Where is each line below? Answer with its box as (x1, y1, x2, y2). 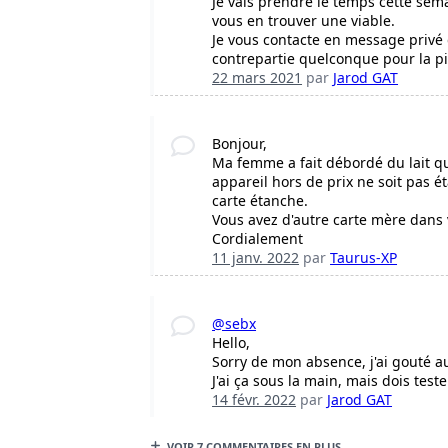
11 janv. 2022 (212, 248, 300, 268)
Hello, (212, 333, 251, 353)
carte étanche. (212, 191, 309, 211)
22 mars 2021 (212, 68, 303, 88)
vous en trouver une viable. (212, 11, 396, 31)
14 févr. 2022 (212, 390, 297, 410)
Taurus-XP (330, 248, 398, 268)
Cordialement (212, 229, 304, 249)
